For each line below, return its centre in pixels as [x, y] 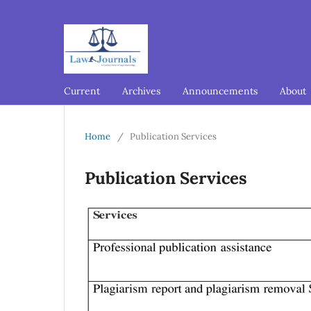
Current [82, 91]
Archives [141, 91]
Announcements [220, 91]
